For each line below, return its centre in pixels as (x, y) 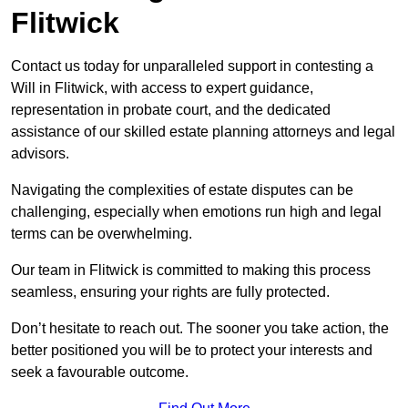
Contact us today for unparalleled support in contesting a (192, 66)
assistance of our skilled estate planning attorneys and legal (203, 132)
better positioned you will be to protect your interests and (192, 351)
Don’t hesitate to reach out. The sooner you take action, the (200, 329)
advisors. (40, 154)
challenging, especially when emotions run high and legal (196, 212)
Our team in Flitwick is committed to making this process (191, 270)
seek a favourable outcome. (100, 372)
